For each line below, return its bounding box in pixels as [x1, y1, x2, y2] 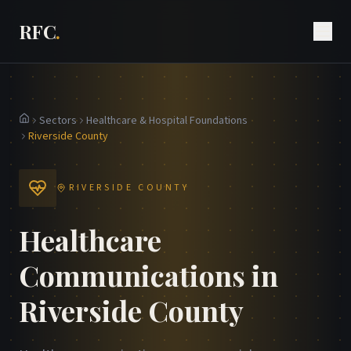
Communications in [19, 256, 278, 294]
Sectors [39, 113, 77, 128]
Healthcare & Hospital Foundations [86, 113, 248, 128]
